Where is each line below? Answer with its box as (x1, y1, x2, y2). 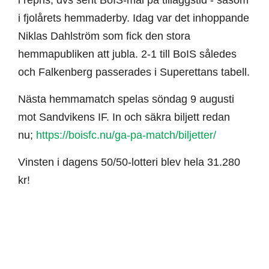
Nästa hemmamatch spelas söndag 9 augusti (18, 92, 234, 105)
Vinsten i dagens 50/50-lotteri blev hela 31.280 (18, 156, 240, 168)
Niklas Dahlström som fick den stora (18, 29, 190, 42)
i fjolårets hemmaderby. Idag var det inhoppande (18, 11, 249, 24)
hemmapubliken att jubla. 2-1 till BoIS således (18, 47, 237, 60)
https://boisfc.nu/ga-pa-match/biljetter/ (36, 128, 216, 141)
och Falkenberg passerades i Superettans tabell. (18, 65, 250, 78)
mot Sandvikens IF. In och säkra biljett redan (18, 110, 230, 123)
